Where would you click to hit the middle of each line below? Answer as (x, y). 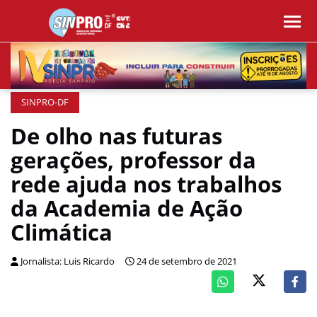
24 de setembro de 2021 (187, 261)
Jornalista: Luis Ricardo (68, 261)
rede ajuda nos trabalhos (146, 184)
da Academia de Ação (127, 208)
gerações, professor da (133, 160)
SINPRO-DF (45, 102)
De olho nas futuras (116, 136)
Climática (62, 232)
